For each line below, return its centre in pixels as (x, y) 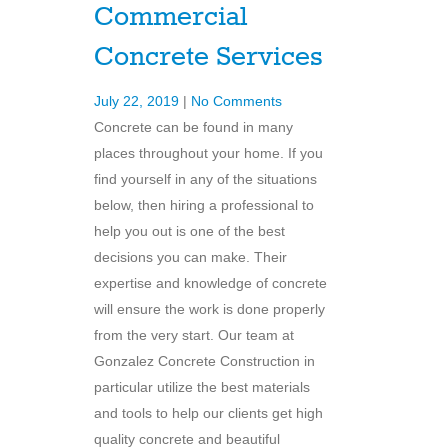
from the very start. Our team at (194, 335)
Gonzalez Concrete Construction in (204, 361)
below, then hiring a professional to (204, 205)
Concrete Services (208, 58)
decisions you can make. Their (190, 257)
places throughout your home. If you (208, 153)
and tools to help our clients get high (208, 413)
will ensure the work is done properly (209, 309)
